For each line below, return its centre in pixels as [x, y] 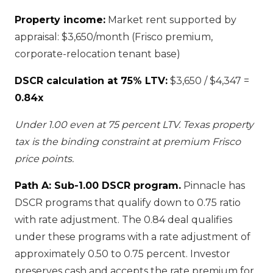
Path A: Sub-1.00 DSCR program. [98, 186]
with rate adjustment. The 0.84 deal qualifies [123, 220]
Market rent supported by [171, 20]
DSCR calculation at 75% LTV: [91, 81]
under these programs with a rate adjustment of [133, 237]
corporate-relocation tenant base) [97, 54]
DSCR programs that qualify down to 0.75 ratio [128, 203]
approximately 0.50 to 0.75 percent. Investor [122, 254]
